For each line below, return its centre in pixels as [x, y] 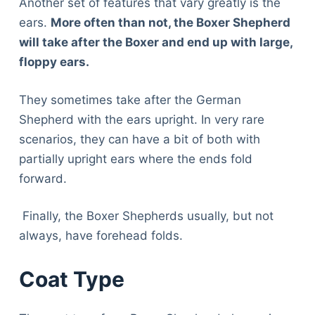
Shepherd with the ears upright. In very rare [141, 119]
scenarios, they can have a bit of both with [139, 139]
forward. [43, 178]
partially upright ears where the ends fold [135, 159]
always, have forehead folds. [101, 236]
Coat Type [71, 279]
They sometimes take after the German [130, 99]
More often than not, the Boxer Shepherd [170, 23]
